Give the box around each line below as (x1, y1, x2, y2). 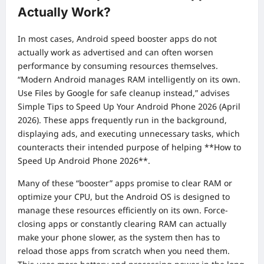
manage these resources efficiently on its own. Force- (18, 204, 228, 216)
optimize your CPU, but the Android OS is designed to (18, 190, 230, 202)
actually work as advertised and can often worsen (18, 46, 213, 58)
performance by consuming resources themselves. (18, 60, 218, 71)
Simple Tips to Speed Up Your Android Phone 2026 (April (18, 100, 240, 112)
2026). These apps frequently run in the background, (18, 114, 227, 126)
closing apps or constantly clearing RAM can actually (18, 217, 226, 229)
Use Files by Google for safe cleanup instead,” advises (18, 87, 230, 98)
